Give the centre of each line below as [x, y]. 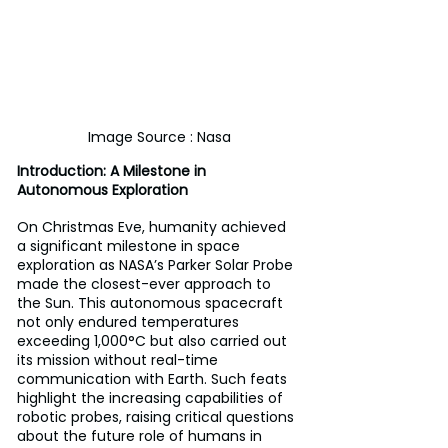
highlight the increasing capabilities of [152, 398]
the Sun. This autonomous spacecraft [152, 303]
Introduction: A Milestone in [113, 171]
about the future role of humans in [141, 436]
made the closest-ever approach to [146, 284]
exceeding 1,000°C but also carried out [154, 341]
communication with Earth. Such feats [154, 379]
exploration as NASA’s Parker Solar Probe [157, 265]
